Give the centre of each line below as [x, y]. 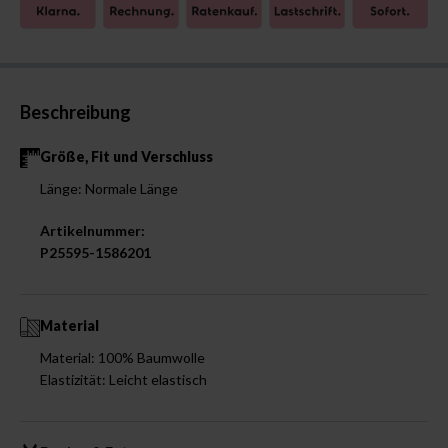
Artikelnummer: [92, 230]
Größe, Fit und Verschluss [126, 156]
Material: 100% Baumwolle [122, 357]
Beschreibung [75, 111]
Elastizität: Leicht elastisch [123, 379]
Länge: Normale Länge [109, 188]
